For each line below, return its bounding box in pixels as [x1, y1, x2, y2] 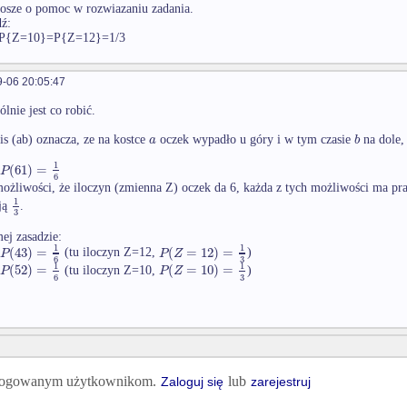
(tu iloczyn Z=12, [61, 245, 160, 260]
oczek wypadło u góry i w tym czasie [155, 133, 354, 147]
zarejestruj [251, 374, 311, 390]
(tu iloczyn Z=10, [61, 263, 160, 278]
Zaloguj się [161, 374, 223, 390]
